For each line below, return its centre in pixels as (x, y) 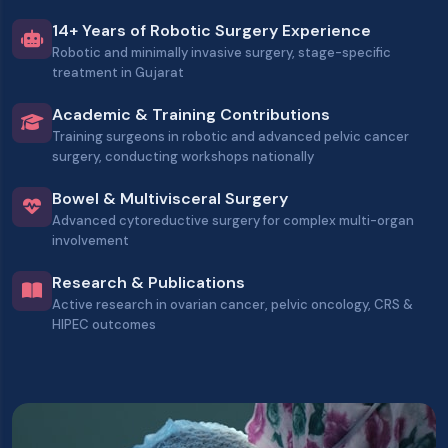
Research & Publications (148, 282)
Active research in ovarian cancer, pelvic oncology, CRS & (232, 304)
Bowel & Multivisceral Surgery (170, 198)
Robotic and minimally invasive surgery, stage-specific (221, 52)
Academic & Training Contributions (191, 114)
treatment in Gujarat (118, 72)
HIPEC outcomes (104, 324)
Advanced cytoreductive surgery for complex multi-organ (233, 220)
